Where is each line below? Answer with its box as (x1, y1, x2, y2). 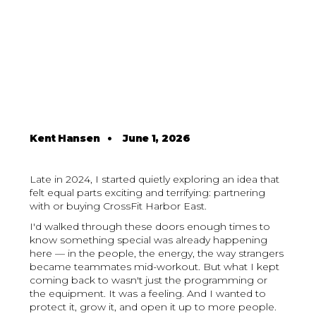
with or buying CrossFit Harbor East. (30, 200, 207, 213)
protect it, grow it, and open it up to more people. (30, 300, 277, 314)
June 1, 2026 (123, 132, 190, 145)
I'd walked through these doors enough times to (30, 220, 271, 233)
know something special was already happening (30, 233, 268, 247)
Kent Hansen (30, 132, 100, 145)
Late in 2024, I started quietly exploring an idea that (30, 173, 280, 186)
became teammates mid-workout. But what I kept (30, 260, 280, 274)
